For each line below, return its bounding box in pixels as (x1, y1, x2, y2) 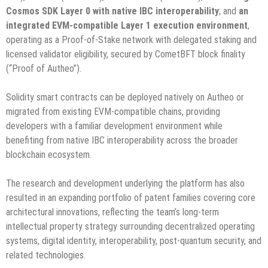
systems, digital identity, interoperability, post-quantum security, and (6, 235, 261, 247)
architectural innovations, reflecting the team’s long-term (6, 206, 219, 218)
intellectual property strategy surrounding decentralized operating (6, 221, 255, 233)
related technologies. (6, 249, 86, 261)
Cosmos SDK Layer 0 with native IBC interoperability (6, 5, 219, 17)
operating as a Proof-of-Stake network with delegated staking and (6, 34, 257, 46)
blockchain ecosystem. (6, 149, 92, 161)
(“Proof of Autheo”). (6, 63, 81, 75)
